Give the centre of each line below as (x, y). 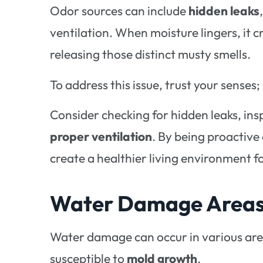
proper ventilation (101, 136)
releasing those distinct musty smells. (151, 54)
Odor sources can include (119, 11)
